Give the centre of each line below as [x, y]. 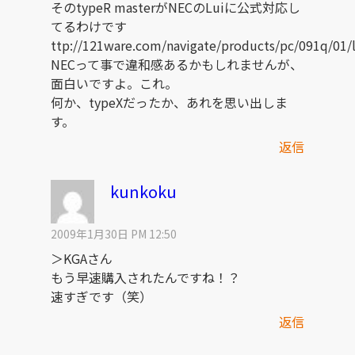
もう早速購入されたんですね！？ [145, 278]
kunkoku [143, 192]
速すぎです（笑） [101, 297]
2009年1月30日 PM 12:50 [114, 234]
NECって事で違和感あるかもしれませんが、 [177, 65]
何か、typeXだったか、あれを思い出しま [169, 103]
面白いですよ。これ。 [114, 84]
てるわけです [89, 27]
